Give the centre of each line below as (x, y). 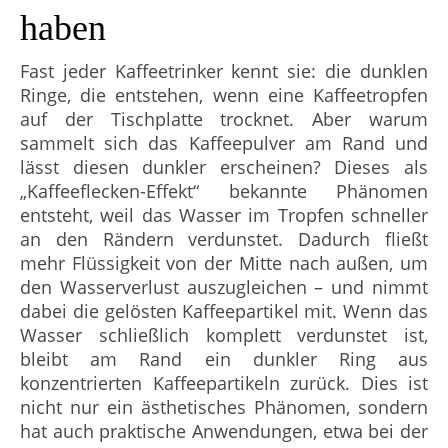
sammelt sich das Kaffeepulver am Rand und (224, 143)
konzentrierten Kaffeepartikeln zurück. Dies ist (224, 383)
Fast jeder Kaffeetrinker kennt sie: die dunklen (224, 71)
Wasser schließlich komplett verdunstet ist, (224, 335)
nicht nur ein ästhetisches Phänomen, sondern (224, 407)
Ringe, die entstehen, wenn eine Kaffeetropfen (224, 95)
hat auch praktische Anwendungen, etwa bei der (224, 431)
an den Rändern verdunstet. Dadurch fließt (224, 239)
